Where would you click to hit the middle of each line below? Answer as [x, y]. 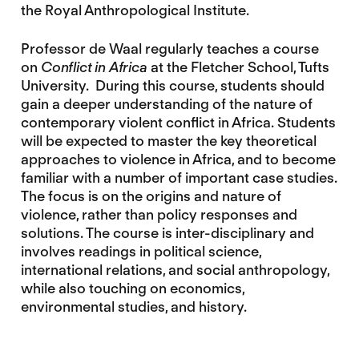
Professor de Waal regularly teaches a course [169, 49]
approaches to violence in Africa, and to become [178, 159]
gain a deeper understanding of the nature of [166, 104]
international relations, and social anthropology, [175, 270]
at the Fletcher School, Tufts [240, 67]
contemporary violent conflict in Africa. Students [178, 123]
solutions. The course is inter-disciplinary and [167, 233]
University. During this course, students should [172, 86]
